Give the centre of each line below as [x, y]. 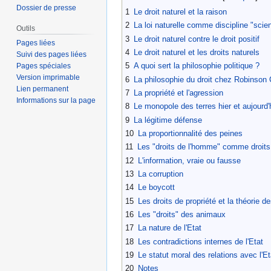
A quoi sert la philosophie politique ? [197, 66]
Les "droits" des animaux [182, 214]
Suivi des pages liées [52, 55]
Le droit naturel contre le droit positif [197, 39]
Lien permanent [43, 89]
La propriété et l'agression [178, 93]
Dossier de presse [47, 8]
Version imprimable [48, 78]
